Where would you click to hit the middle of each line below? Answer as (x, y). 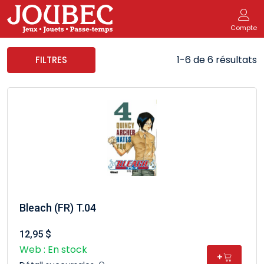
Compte (244, 28)
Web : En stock (53, 250)
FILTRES (51, 60)
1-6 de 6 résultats (217, 60)
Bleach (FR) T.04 (58, 208)
